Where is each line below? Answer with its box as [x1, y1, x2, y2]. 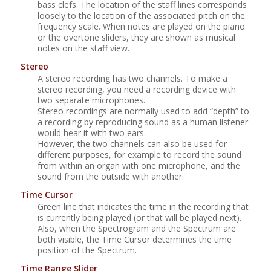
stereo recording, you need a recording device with [37, 83, 236, 96]
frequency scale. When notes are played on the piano [37, 21, 245, 33]
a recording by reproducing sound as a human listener [37, 116, 248, 128]
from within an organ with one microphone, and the [37, 160, 240, 172]
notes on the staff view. [37, 42, 129, 54]
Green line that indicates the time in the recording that [37, 201, 249, 213]
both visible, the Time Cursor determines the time [37, 233, 232, 246]
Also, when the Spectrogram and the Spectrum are [37, 223, 236, 235]
